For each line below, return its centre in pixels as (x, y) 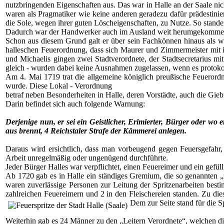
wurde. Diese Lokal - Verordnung (59, 86)
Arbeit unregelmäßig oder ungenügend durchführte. (87, 158)
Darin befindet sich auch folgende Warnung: (75, 104)
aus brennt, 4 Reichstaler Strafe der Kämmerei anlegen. (96, 131)
